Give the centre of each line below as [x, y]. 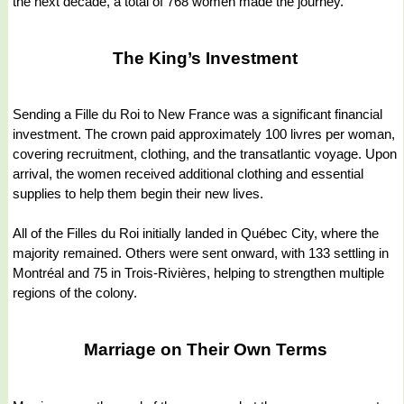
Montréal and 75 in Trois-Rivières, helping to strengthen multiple [198, 273]
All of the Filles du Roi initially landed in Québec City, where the [196, 234]
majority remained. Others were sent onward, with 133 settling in [201, 253]
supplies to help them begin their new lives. [138, 194]
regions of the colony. [75, 293]
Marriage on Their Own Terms [205, 350]
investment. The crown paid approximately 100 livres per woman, [204, 134]
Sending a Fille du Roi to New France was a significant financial [197, 115]
